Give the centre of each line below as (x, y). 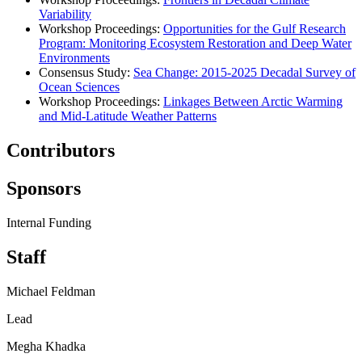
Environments (74, 58)
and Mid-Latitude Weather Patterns (128, 116)
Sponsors (44, 189)
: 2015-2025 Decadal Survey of (275, 73)
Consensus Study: (86, 73)
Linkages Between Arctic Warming (253, 102)
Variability (65, 15)
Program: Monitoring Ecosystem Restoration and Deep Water (195, 44)
